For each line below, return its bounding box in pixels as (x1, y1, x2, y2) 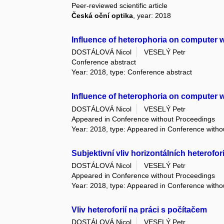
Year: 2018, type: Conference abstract (71, 68, 192, 76)
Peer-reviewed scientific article (71, 1, 168, 10)
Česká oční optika (71, 11, 133, 20)
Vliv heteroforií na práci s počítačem (71, 205, 207, 214)
